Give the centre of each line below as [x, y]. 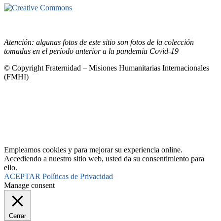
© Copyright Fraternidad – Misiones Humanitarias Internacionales [107, 68]
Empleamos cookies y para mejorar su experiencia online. [93, 150]
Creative [179, 8]
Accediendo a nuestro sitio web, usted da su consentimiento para [104, 159]
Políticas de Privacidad [78, 177]
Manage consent [29, 185]
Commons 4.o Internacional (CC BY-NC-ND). [78, 17]
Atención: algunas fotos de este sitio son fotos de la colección [99, 42]
